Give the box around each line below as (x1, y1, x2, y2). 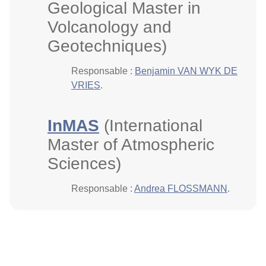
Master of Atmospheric (47, 135, 214, 154)
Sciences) (47, 154, 121, 173)
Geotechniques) (47, 37, 167, 55)
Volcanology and (47, 18, 172, 36)
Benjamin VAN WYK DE (135, 66, 237, 76)
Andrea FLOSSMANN (134, 183, 227, 194)
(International (99, 116, 202, 135)
